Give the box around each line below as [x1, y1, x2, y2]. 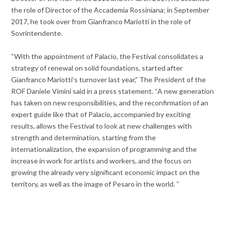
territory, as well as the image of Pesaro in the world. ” [11, 180, 180, 189]
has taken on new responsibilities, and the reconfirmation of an [11, 98, 209, 107]
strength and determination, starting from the [11, 133, 156, 142]
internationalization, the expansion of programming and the [11, 145, 197, 154]
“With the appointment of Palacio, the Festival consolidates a [11, 52, 204, 61]
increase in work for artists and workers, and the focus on [11, 156, 192, 165]
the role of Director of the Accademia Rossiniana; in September [11, 6, 210, 15]
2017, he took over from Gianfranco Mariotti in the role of [11, 17, 191, 26]
